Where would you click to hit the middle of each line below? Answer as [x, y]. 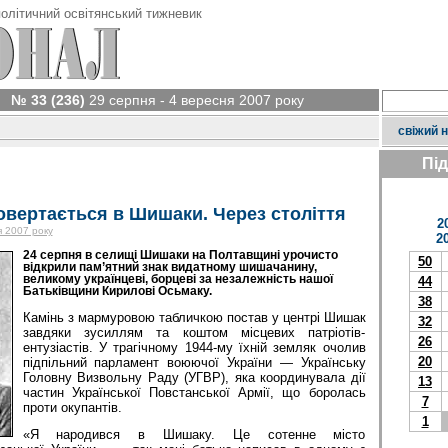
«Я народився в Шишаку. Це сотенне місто [194, 435]
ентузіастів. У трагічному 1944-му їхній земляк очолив [194, 347]
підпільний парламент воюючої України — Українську [194, 362]
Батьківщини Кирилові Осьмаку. [117, 290]
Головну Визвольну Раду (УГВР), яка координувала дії [194, 377]
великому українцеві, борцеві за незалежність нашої [177, 278]
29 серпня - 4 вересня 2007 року [194, 100]
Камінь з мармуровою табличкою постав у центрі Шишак [194, 317]
